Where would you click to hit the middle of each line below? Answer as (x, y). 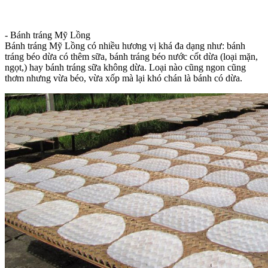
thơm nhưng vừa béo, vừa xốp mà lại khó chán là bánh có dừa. (124, 78)
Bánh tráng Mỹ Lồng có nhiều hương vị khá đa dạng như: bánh (125, 45)
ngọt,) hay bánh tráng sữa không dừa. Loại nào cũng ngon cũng (125, 67)
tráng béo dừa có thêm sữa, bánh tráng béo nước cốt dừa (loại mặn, (131, 56)
